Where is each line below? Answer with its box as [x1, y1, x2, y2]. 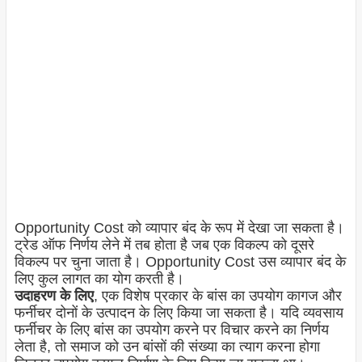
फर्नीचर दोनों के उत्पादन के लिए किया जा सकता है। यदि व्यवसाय [14, 305, 343, 322]
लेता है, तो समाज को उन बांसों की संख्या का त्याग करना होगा [14, 339, 320, 356]
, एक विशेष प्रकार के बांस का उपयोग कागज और [93, 288, 342, 305]
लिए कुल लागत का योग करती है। [14, 271, 184, 288]
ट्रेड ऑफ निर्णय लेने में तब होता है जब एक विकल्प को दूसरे [14, 237, 314, 254]
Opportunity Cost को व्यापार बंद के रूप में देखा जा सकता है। [14, 220, 344, 237]
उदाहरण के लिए [14, 288, 94, 305]
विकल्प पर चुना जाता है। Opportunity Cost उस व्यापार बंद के [14, 254, 346, 271]
